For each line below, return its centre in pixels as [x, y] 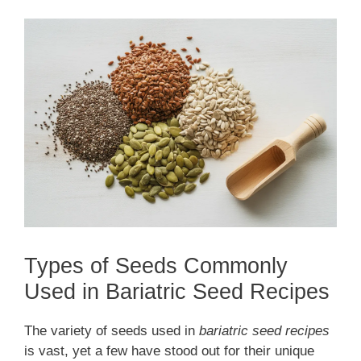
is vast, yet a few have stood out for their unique [169, 351]
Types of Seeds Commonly [156, 266]
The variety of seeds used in [112, 331]
